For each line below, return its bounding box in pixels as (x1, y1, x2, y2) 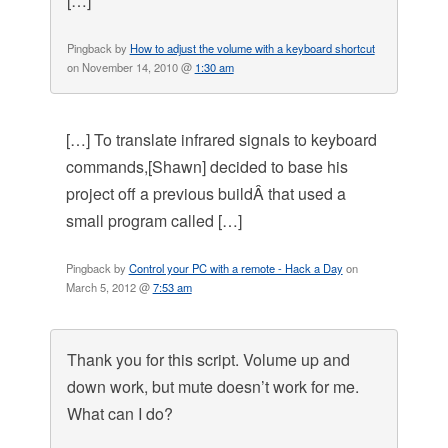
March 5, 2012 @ (65, 279, 153, 296)
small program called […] (65, 209, 242, 233)
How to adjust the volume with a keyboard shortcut (129, 40, 375, 57)
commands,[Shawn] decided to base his (65, 155, 348, 179)
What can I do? (66, 402, 173, 426)
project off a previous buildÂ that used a (65, 182, 346, 206)
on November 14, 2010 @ (66, 59, 195, 76)
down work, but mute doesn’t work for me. (66, 375, 359, 399)
